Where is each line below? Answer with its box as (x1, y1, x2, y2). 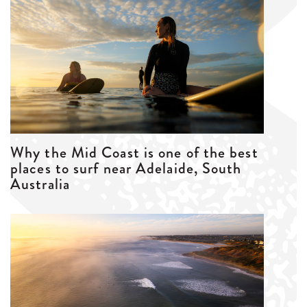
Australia (10, 173, 70, 195)
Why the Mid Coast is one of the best (10, 141, 258, 164)
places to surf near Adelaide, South (10, 157, 242, 180)
